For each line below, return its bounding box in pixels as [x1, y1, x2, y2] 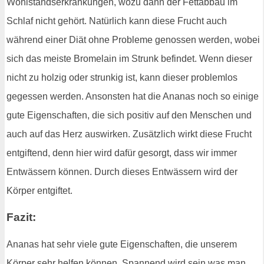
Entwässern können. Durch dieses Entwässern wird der [6, 166, 237, 177]
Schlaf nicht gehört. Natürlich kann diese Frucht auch [6, 15, 227, 26]
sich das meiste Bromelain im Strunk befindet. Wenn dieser [6, 53, 252, 64]
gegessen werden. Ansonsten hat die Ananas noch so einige [6, 91, 259, 101]
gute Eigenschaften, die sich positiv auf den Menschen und [6, 110, 252, 120]
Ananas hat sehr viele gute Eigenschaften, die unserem [6, 239, 237, 249]
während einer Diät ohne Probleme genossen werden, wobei [6, 34, 260, 45]
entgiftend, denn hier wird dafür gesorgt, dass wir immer [6, 147, 237, 158]
